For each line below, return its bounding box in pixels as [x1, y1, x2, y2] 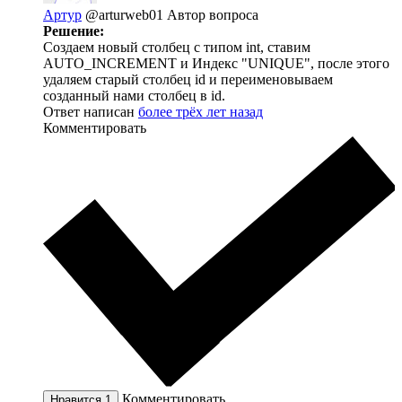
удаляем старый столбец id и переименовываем [43, 72, 333, 87]
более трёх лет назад [138, 104, 263, 119]
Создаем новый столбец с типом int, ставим [43, 39, 310, 55]
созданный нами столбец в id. [43, 88, 225, 103]
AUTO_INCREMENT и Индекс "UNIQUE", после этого [43, 56, 389, 71]
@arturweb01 [85, 7, 167, 22]
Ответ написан [43, 104, 138, 119]
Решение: [43, 23, 104, 39]
